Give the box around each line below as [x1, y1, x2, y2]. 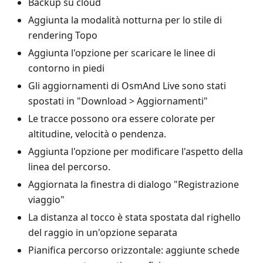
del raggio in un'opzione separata [28, 226, 177, 239]
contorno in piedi [28, 62, 104, 75]
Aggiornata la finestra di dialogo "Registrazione [28, 178, 239, 191]
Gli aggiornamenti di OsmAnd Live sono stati [28, 79, 226, 92]
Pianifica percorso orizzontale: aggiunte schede [28, 244, 240, 257]
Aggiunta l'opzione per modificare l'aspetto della [28, 145, 243, 158]
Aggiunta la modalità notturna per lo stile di [28, 14, 222, 26]
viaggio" [28, 193, 65, 206]
